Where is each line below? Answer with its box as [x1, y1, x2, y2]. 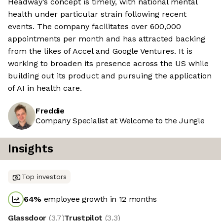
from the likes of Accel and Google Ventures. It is [8, 46, 192, 56]
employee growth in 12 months [41, 194, 157, 204]
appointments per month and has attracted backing [8, 34, 205, 44]
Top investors [22, 173, 67, 181]
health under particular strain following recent [8, 9, 186, 19]
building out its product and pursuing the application [8, 71, 212, 81]
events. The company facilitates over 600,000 [8, 22, 181, 32]
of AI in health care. [8, 83, 82, 93]
